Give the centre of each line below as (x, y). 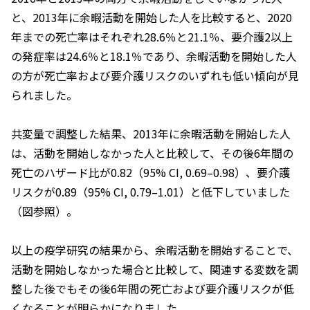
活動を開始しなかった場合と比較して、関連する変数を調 (155, 269)
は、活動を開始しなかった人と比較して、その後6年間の (152, 153)
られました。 (44, 94)
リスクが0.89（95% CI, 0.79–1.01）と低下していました (151, 191)
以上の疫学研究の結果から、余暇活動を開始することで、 (155, 249)
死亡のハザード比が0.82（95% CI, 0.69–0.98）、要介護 (151, 172)
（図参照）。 (44, 211)
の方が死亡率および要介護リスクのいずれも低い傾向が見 (155, 75)
